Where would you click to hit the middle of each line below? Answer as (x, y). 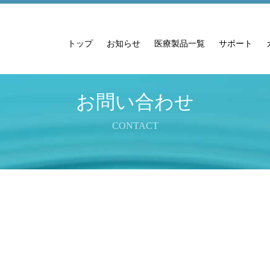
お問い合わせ (135, 102)
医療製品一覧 (180, 44)
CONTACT (135, 126)
